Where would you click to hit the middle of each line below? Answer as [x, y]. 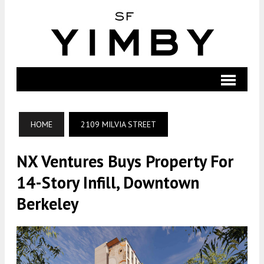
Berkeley [47, 204]
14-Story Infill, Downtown [108, 182]
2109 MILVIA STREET [118, 124]
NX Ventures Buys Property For [125, 161]
